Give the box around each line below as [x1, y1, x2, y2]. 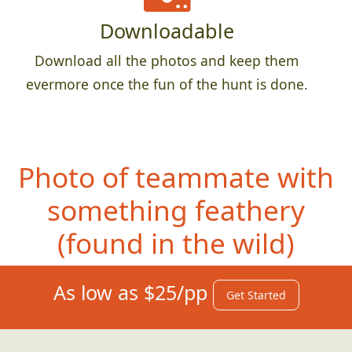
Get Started [225, 288, 286, 303]
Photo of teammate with [18, 158, 334, 196]
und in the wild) [92, 224, 295, 262]
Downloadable [99, 17, 234, 45]
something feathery [47, 191, 305, 229]
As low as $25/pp [53, 279, 213, 306]
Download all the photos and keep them [35, 51, 299, 71]
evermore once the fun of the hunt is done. [25, 75, 308, 94]
